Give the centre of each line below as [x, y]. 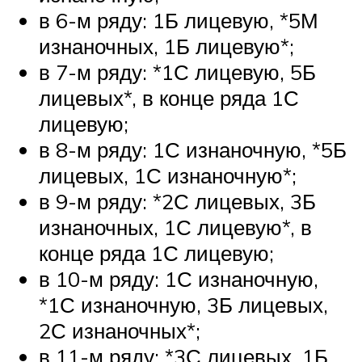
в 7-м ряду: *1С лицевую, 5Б [177, 72]
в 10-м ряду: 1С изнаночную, [179, 278]
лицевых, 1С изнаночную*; [168, 175]
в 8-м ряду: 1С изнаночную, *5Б [193, 149]
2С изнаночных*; [120, 330]
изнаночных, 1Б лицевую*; [166, 46]
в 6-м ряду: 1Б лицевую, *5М [179, 20]
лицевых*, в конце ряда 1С [169, 97]
